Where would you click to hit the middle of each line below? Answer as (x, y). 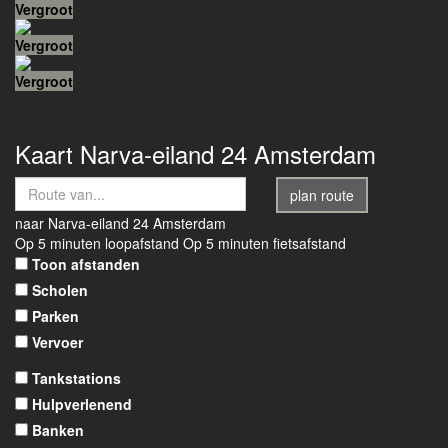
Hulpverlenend (82, 404)
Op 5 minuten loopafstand (97, 243)
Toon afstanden (86, 264)
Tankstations (76, 378)
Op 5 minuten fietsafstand (264, 243)
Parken (55, 316)
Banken (58, 430)
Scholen (60, 290)
